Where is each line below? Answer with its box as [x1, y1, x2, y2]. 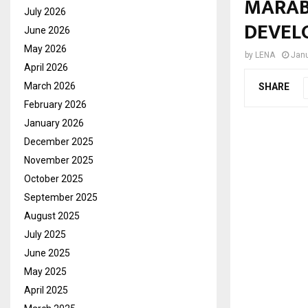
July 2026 [24, 5, 66, 17]
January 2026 [24, 117, 84, 129]
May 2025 [24, 265, 67, 277]
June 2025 [24, 247, 70, 258]
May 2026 [24, 43, 67, 54]
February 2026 [24, 98, 87, 110]
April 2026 [24, 61, 68, 73]
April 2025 [24, 284, 68, 296]
